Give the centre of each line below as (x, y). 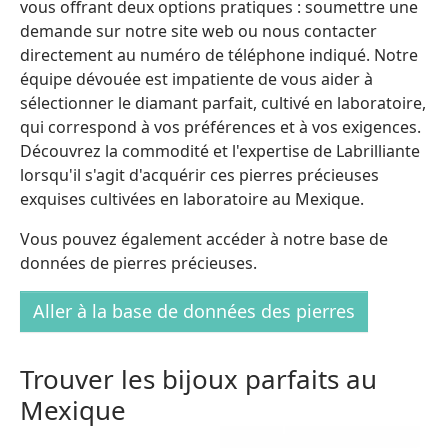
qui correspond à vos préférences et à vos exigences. (220, 127)
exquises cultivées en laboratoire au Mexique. (192, 199)
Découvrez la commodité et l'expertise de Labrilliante (220, 151)
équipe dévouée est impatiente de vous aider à (196, 79)
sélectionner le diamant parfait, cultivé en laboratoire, (223, 103)
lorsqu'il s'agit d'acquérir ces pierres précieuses (199, 175)
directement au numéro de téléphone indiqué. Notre (219, 55)
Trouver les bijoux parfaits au (198, 379)
